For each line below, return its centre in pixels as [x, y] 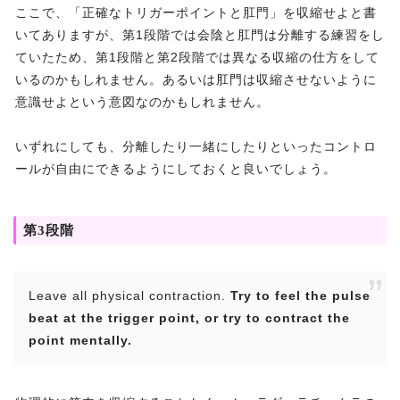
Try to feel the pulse [300, 296]
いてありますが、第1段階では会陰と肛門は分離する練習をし [200, 35]
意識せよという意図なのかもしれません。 [142, 102]
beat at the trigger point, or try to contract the [189, 318]
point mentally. [80, 341]
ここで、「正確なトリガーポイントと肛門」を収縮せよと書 [196, 13]
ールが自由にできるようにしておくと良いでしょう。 [176, 169]
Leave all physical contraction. [129, 296]
